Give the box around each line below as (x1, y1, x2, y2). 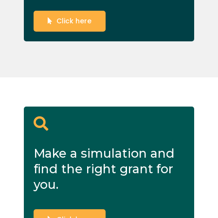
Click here (56, 16, 92, 26)
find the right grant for (33, 161, 174, 176)
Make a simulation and (33, 145, 175, 161)
